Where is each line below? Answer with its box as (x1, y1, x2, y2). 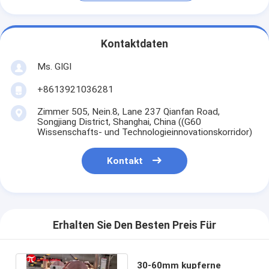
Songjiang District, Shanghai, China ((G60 (37, 116, 201, 127)
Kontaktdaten (101, 38, 168, 50)
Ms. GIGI (37, 61, 71, 72)
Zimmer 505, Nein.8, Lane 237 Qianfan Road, (37, 106, 220, 117)
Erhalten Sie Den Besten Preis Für (53, 219, 216, 232)
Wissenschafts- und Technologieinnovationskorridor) (37, 126, 252, 138)
